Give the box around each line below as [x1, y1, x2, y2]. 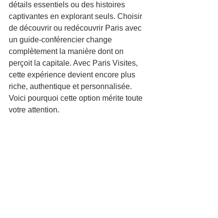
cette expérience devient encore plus [9, 71, 137, 79]
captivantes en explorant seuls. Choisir [9, 12, 144, 20]
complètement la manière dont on [9, 47, 126, 55]
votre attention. [9, 106, 59, 114]
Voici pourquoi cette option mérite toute [9, 94, 145, 102]
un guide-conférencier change [9, 36, 114, 44]
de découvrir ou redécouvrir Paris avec [9, 24, 144, 32]
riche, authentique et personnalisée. [9, 82, 134, 91]
